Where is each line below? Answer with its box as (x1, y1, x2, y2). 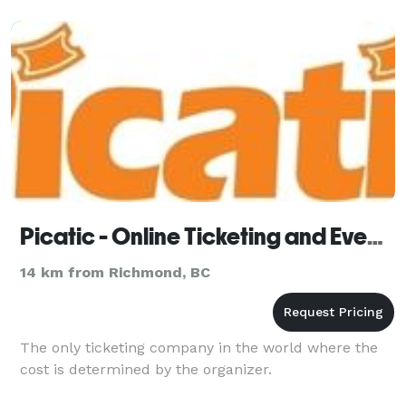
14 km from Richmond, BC (20, 263, 210, 281)
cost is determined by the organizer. (20, 360, 272, 378)
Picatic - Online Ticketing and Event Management (367, 222, 383, 250)
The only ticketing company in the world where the (20, 338, 378, 356)
